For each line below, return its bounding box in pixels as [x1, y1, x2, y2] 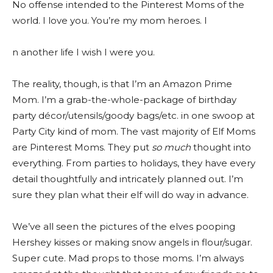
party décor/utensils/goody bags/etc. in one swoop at [12, 109, 255, 121]
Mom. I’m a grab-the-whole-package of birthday [12, 93, 236, 105]
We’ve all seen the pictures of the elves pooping [12, 220, 235, 232]
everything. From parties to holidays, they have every [12, 157, 255, 169]
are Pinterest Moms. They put [12, 141, 152, 153]
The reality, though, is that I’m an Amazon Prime [12, 77, 232, 90]
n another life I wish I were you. [12, 46, 155, 58]
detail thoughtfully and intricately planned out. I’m [12, 172, 243, 185]
